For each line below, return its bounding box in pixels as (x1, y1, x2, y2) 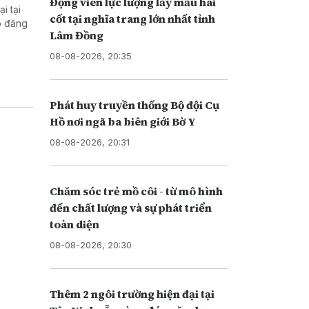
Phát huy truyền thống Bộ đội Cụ (49, 97, 219, 112)
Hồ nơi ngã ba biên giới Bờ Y (49, 113, 196, 129)
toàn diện (49, 216, 99, 232)
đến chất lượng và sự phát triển (49, 199, 212, 215)
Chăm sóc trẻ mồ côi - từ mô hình (49, 183, 223, 199)
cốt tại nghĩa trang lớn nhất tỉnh (49, 10, 215, 26)
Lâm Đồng (49, 27, 103, 43)
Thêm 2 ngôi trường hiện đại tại (49, 286, 215, 301)
